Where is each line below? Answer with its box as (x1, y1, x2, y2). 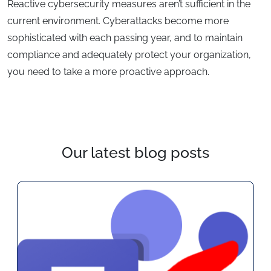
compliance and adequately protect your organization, (7, 49, 251, 61)
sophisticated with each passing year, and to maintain (7, 32, 243, 44)
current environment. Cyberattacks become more (7, 15, 229, 27)
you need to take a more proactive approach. (7, 66, 209, 78)
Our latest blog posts (62, 143, 209, 162)
